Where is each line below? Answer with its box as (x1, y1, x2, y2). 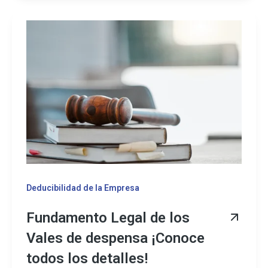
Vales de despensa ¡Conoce (26, 229, 205, 246)
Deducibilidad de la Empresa (26, 183, 139, 193)
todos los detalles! (26, 249, 148, 267)
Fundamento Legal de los (26, 209, 190, 226)
